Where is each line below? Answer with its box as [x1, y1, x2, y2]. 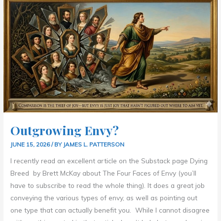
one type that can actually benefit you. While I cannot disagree [10, 205, 210, 214]
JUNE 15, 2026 [10, 141, 52, 148]
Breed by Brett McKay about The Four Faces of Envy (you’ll [10, 168, 197, 177]
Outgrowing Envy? [10, 122, 119, 139]
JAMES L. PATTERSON [63, 141, 125, 148]
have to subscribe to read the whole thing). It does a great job [10, 181, 205, 189]
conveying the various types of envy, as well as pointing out [10, 193, 198, 202]
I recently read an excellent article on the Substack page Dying [10, 156, 208, 165]
